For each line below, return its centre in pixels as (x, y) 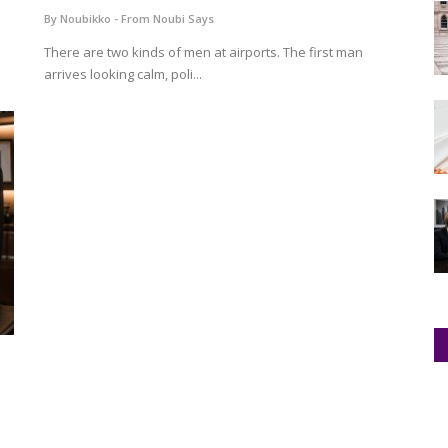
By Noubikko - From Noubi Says (129, 18)
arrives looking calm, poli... (123, 74)
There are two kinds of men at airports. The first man (203, 52)
